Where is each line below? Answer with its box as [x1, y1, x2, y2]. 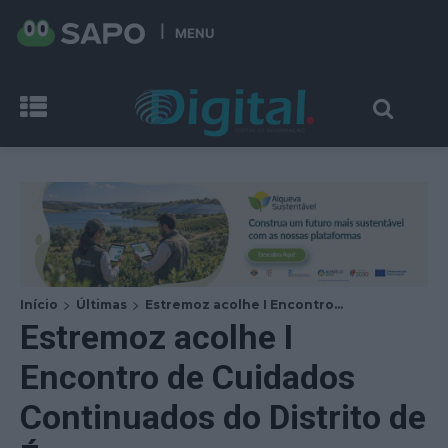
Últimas [76, 296, 127, 312]
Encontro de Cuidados [20, 356, 355, 397]
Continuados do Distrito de [20, 396, 426, 437]
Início [20, 296, 58, 312]
